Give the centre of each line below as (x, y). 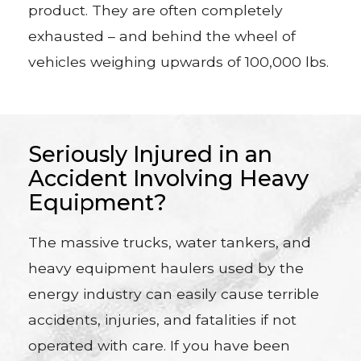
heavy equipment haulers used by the (166, 268)
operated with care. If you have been (160, 345)
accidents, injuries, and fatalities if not (163, 320)
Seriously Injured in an (151, 155)
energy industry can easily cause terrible (174, 294)
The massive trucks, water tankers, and (170, 242)
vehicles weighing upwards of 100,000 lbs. (179, 61)
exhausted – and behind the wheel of (162, 35)
